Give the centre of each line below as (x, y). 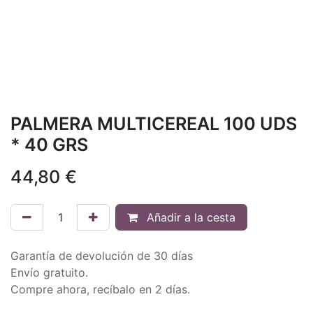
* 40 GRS (49, 144)
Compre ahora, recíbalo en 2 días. (100, 289)
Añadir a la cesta (189, 217)
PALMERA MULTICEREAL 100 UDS (154, 123)
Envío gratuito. (49, 272)
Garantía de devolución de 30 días (102, 255)
